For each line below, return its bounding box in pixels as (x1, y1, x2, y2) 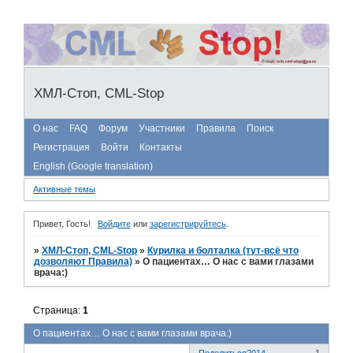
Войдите (97, 218, 131, 229)
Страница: (33, 305, 84, 317)
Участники (139, 122, 185, 134)
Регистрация (33, 141, 90, 153)
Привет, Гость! (33, 218, 91, 229)
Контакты (139, 141, 182, 153)
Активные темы (33, 184, 95, 195)
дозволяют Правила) (34, 255, 133, 267)
